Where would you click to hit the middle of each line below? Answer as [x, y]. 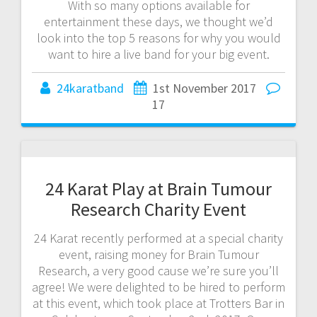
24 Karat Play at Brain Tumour [158, 188]
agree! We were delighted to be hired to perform [158, 287]
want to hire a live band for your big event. [158, 54]
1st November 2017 [204, 88]
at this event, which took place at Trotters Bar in [158, 303]
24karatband [90, 88]
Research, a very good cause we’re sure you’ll [158, 270]
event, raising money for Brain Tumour [158, 254]
